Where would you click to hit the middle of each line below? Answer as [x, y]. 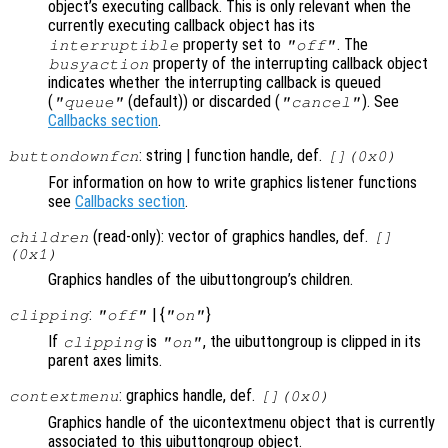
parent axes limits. [105, 360]
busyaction [98, 63]
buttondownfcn [73, 155]
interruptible [113, 44]
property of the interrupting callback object [289, 63]
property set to [232, 44]
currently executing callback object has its [181, 25]
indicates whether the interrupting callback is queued [214, 82]
